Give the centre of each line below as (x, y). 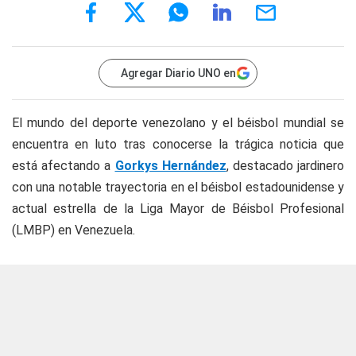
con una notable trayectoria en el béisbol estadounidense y (178, 187)
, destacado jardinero (285, 166)
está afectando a (64, 166)
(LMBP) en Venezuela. (74, 230)
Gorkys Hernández (170, 166)
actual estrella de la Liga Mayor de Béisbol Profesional (178, 209)
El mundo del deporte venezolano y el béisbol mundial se (178, 123)
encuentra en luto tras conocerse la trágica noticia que (178, 144)
